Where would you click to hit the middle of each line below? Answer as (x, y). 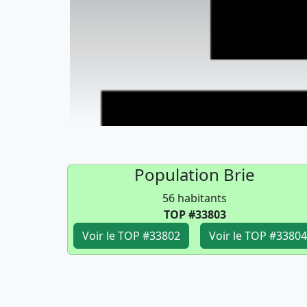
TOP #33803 (195, 214)
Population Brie (195, 174)
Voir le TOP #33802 (131, 236)
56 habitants (195, 198)
